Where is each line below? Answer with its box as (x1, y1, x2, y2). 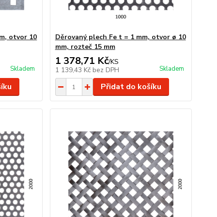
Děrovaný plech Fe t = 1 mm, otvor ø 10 (55, 32, 186, 42)
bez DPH (92, 65, 119, 75)
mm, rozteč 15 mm (55, 42, 115, 51)
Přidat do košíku (100, 81, 161, 92)
